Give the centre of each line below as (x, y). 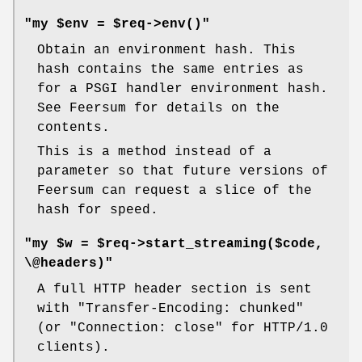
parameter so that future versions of (183, 172)
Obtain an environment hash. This (166, 51)
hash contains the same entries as (170, 70)
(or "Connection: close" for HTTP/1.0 (183, 328)
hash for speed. (98, 210)
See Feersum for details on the (158, 109)
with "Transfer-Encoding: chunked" (170, 309)
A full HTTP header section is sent (175, 290)
